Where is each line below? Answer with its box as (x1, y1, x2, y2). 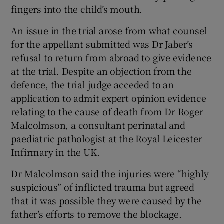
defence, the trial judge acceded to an (11, 77, 174, 91)
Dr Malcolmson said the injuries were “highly (11, 166, 209, 180)
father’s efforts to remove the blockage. (11, 207, 182, 220)
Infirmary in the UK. (11, 145, 100, 158)
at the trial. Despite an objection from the (11, 64, 192, 77)
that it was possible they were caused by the (11, 193, 202, 207)
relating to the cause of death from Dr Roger (11, 104, 203, 118)
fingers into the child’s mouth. (11, 2, 143, 15)
